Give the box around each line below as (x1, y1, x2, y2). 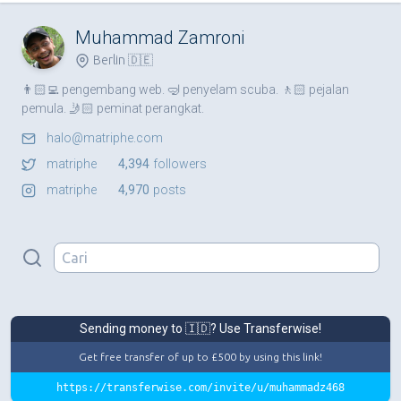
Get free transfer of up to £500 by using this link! (79, 351, 322, 363)
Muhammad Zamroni (75, 27, 244, 49)
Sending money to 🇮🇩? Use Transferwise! (80, 321, 321, 337)
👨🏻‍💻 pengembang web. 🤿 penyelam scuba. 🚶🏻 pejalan (21, 82, 349, 98)
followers (153, 157, 207, 172)
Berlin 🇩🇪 (93, 53, 153, 68)
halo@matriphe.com (47, 131, 163, 146)
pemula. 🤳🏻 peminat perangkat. (21, 101, 204, 116)
